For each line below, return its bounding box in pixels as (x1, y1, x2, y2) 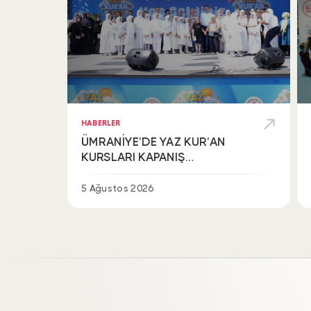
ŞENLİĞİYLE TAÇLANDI (81, 165, 205, 179)
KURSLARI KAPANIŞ (81, 149, 185, 164)
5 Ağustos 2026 (81, 183, 154, 194)
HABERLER (81, 118, 121, 128)
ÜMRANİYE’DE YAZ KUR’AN (81, 134, 226, 149)
